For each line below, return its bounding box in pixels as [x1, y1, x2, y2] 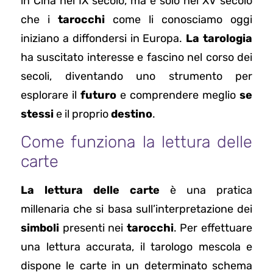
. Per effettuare [173, 221, 253, 235]
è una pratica [160, 183, 252, 197]
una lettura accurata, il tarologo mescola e [21, 240, 252, 254]
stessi [21, 107, 54, 121]
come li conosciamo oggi [105, 13, 252, 27]
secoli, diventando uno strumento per [21, 69, 252, 83]
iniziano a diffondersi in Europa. [21, 32, 186, 46]
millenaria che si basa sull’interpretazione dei [21, 202, 252, 216]
